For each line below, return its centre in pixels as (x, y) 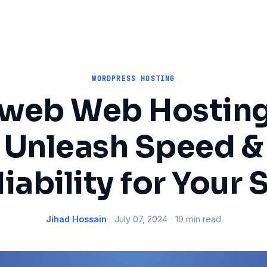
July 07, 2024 (141, 219)
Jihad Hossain (76, 219)
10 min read (198, 219)
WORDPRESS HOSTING (133, 79)
